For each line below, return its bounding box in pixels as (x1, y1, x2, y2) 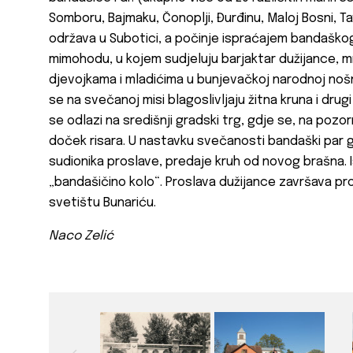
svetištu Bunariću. (49, 196, 156, 210)
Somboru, (49, 12, 105, 26)
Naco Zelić (49, 229, 113, 243)
